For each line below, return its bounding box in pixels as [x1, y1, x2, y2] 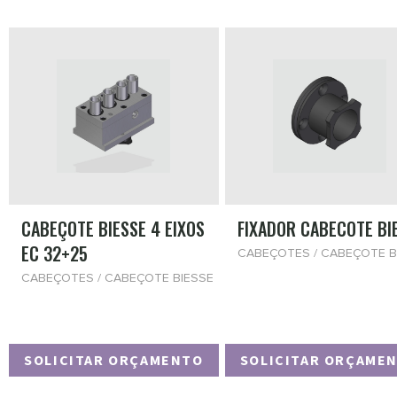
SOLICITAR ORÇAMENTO [24, 350, 204, 370]
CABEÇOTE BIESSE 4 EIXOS [21, 215, 205, 242]
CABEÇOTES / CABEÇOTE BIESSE [21, 272, 214, 284]
